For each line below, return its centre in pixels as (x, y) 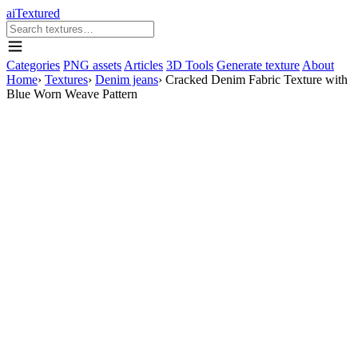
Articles (143, 65)
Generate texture (258, 65)
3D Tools (190, 65)
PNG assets (92, 65)
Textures (66, 80)
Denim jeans (127, 80)
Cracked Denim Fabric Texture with (257, 80)
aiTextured (33, 13)
